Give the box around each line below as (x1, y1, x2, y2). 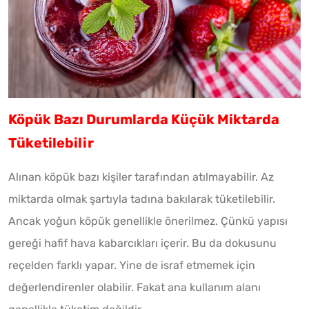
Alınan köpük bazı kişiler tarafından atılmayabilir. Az (8, 170, 274, 183)
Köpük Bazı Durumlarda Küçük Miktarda (8, 110, 279, 128)
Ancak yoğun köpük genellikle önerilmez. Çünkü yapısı (8, 214, 288, 228)
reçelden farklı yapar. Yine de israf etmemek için (8, 258, 255, 272)
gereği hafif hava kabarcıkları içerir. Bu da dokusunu (8, 236, 277, 250)
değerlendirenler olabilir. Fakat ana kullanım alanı (8, 280, 261, 294)
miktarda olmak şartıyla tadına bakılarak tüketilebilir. (8, 192, 275, 206)
